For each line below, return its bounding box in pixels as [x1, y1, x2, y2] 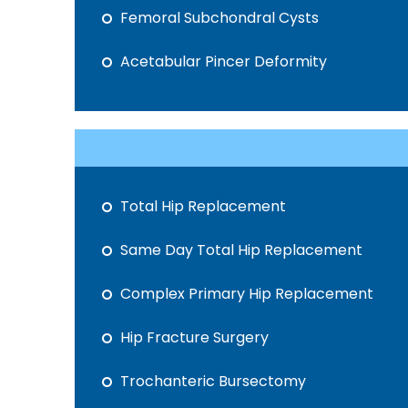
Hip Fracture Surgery [120, 327, 269, 348]
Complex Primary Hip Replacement [120, 283, 373, 304]
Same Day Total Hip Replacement [120, 240, 362, 260]
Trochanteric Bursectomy [120, 371, 306, 392]
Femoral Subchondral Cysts [120, 7, 319, 28]
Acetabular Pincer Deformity [120, 51, 327, 72]
